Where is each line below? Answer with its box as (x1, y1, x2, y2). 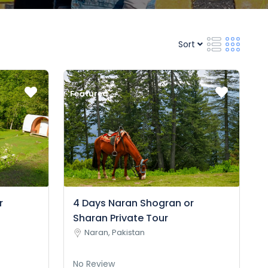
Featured (70, 88, 109, 100)
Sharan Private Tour (73, 211, 169, 226)
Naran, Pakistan (84, 227, 145, 239)
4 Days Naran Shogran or (73, 196, 194, 211)
